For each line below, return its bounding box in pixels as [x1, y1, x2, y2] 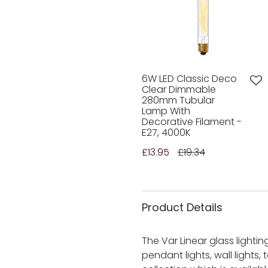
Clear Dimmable [141, 83, 216, 97]
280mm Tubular [141, 93, 215, 108]
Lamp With [141, 104, 190, 118]
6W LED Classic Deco [141, 72, 237, 86]
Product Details [141, 200, 223, 215]
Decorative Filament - [141, 115, 242, 129]
